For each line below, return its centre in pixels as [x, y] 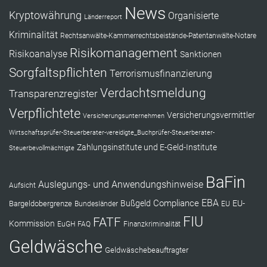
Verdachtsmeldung [153, 93]
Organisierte [193, 16]
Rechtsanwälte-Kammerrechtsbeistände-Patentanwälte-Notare [158, 36]
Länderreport [103, 17]
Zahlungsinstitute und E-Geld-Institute [147, 148]
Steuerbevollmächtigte [42, 148]
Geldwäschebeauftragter [147, 250]
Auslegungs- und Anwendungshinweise [121, 185]
